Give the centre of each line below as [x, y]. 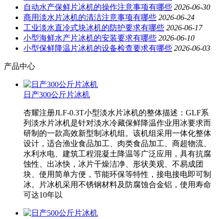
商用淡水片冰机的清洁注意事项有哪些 [90, 18]
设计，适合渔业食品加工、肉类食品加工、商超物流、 [117, 144]
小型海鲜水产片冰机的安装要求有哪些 [90, 38]
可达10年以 [43, 195]
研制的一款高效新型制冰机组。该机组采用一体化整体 [117, 133]
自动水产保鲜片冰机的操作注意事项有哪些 [98, 7]
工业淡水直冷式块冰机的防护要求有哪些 [94, 28]
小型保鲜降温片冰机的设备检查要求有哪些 [98, 48]
